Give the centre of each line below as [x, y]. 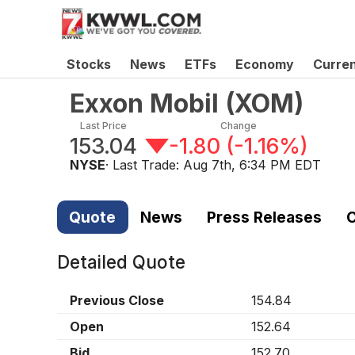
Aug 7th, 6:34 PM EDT [252, 165]
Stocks [89, 64]
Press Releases [264, 217]
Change [238, 126]
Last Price [103, 126]
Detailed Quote [121, 262]
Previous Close [117, 301]
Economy [265, 64]
